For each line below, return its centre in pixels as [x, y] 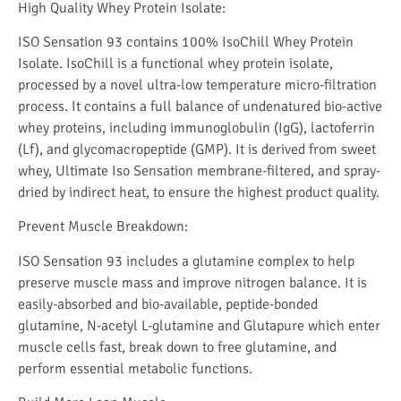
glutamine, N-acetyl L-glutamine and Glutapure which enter [199, 325]
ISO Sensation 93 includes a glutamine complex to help [186, 261]
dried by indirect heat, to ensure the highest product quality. [199, 193]
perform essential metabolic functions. [135, 368]
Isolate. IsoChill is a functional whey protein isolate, [175, 64]
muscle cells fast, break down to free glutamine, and [177, 347]
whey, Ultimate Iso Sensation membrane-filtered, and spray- [199, 171]
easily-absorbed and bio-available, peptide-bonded [168, 304]
